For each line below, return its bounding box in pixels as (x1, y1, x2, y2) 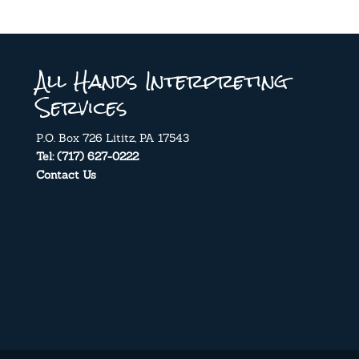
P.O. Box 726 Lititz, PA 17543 (35, 130, 189, 145)
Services (35, 87, 127, 128)
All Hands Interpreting (35, 60, 288, 102)
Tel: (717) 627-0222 (35, 148, 139, 163)
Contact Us (35, 167, 96, 182)
